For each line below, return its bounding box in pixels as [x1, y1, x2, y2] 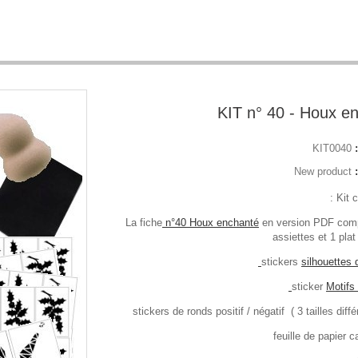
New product [293, 165, 352, 178]
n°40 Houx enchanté [161, 217, 259, 229]
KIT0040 [312, 142, 352, 155]
